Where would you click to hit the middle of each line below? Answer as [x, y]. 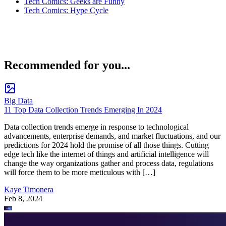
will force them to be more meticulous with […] [80, 173]
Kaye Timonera [29, 190]
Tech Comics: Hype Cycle [66, 11]
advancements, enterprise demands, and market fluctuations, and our [112, 136]
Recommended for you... [67, 65]
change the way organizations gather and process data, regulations [109, 163]
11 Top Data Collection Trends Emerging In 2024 [83, 110]
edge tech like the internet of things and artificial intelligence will [106, 154]
